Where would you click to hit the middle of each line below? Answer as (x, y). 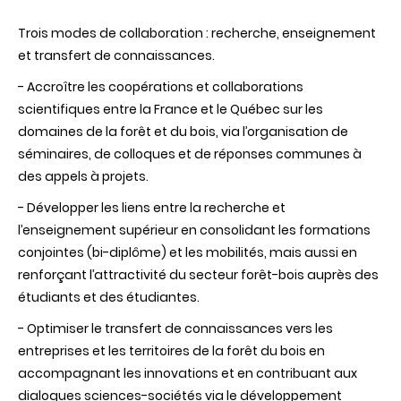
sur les (302, 110)
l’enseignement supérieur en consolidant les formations (194, 230)
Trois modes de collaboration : (115, 34)
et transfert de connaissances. (116, 56)
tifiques (76, 110)
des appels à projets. (83, 177)
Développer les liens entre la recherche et (156, 208)
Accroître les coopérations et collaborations (165, 87)
